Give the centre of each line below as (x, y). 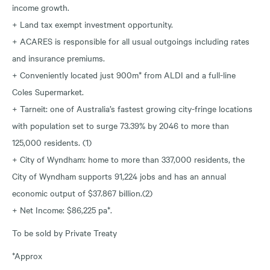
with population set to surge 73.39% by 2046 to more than (121, 125)
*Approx (27, 255)
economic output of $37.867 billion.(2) (82, 193)
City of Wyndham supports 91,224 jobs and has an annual (119, 176)
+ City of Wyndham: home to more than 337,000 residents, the (128, 159)
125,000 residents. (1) (52, 142)
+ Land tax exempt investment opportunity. (93, 24)
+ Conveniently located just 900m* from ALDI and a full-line (124, 74)
